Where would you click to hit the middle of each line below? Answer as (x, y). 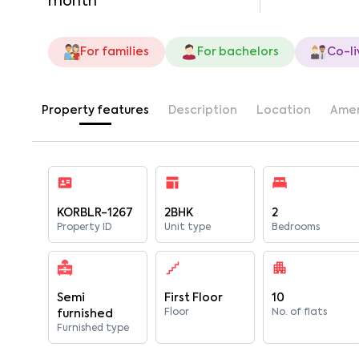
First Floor (194, 298)
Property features (95, 111)
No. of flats (300, 313)
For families (115, 52)
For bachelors (238, 52)
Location (284, 111)
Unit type (188, 228)
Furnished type (93, 329)
